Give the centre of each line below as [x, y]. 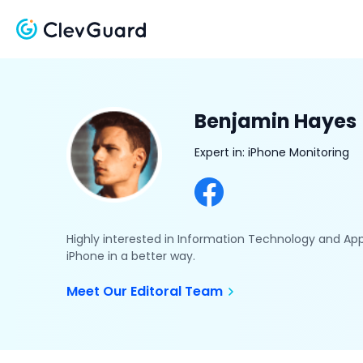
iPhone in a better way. [131, 256]
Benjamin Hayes [275, 121]
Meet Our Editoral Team [146, 291]
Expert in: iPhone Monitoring [272, 152]
